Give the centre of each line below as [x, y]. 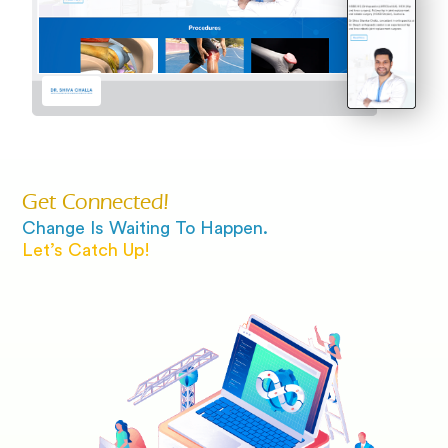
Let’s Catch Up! [86, 250]
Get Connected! [96, 201]
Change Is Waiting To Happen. [145, 228]
